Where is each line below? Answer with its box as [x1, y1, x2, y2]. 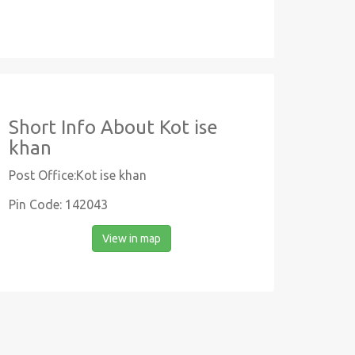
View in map [102, 232, 161, 245]
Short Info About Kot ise [9, 116, 218, 138]
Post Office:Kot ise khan [9, 168, 147, 182]
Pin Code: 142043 [9, 197, 108, 212]
